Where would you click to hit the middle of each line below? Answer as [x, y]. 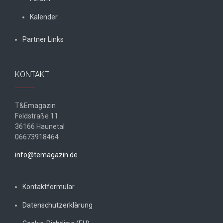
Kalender [44, 17]
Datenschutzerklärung [57, 205]
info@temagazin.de [46, 155]
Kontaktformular [49, 186]
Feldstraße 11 [37, 116]
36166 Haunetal [40, 126]
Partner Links [43, 39]
